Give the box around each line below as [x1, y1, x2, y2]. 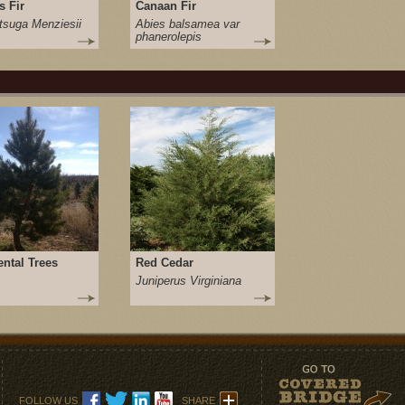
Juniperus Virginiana [136, 274, 241, 287]
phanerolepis [136, 30, 202, 43]
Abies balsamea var [136, 17, 240, 31]
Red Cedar [136, 256, 193, 269]
